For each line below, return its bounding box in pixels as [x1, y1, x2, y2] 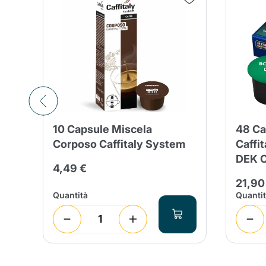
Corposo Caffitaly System [53, 137, 185, 150]
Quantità [53, 189, 88, 200]
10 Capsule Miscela [53, 122, 152, 135]
